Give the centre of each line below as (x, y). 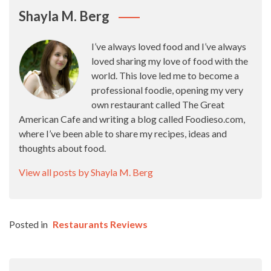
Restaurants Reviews (100, 224)
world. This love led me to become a (165, 75)
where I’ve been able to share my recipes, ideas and (123, 133)
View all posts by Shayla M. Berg (86, 172)
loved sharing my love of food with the (170, 61)
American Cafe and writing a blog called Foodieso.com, (132, 119)
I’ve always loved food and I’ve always (169, 46)
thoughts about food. (62, 148)
